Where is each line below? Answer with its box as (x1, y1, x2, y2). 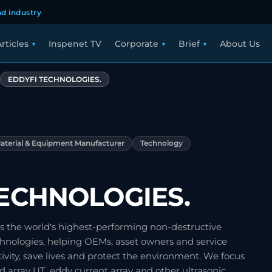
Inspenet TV (48, 39, 101, 49)
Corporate (114, 39, 158, 49)
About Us (219, 39, 260, 49)
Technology (140, 139, 183, 148)
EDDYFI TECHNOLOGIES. (8, 75, 101, 84)
